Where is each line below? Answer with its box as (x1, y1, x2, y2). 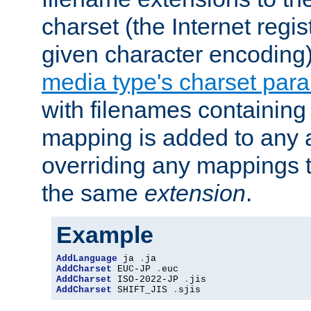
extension (144, 180, 246, 207)
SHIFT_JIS (112, 285, 173, 296)
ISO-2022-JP (112, 274, 184, 285)
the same (42, 180, 144, 207)
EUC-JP (112, 264, 156, 275)
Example (56, 221, 153, 249)
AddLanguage (56, 253, 117, 264)
